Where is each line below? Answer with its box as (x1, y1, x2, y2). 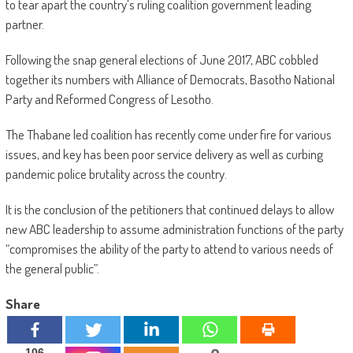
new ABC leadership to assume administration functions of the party (5, 221, 344, 238)
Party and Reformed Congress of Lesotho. (5, 91, 214, 108)
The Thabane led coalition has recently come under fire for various (5, 126, 332, 143)
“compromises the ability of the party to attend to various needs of (5, 240, 333, 258)
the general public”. (5, 260, 99, 277)
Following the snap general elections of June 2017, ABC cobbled (5, 51, 318, 69)
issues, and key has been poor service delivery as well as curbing (5, 146, 323, 163)
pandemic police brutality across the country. (5, 165, 227, 183)
